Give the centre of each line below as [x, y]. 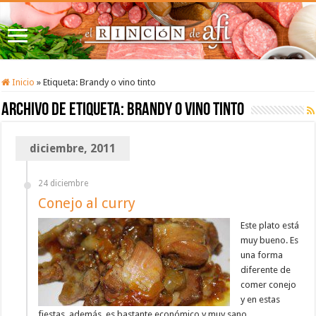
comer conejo [269, 285]
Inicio [23, 83]
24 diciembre [63, 184]
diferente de [266, 270]
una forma [262, 255]
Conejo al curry [87, 203]
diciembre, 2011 [73, 149]
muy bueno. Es [270, 241]
